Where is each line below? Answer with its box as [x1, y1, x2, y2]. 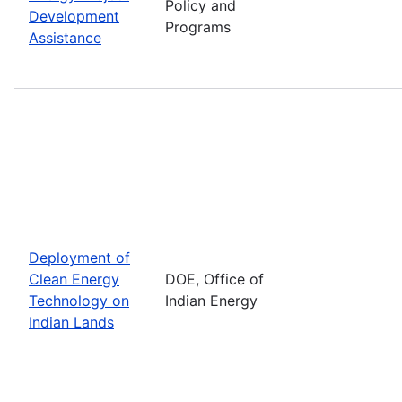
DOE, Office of [165, 269, 264, 288]
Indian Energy [165, 291, 258, 310]
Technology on [29, 291, 129, 310]
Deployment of [29, 248, 130, 267]
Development [29, 6, 119, 25]
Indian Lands [29, 312, 114, 331]
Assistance [29, 28, 101, 47]
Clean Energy [29, 269, 119, 288]
